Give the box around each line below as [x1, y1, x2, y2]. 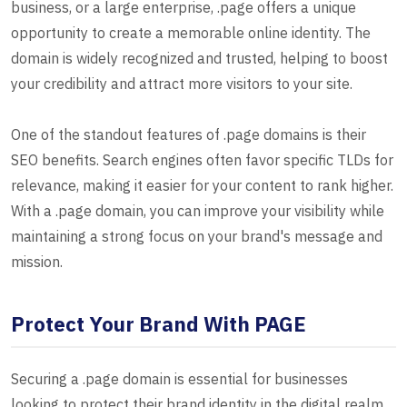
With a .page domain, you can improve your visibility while [11, 202, 384, 221]
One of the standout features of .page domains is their [11, 125, 366, 144]
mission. [11, 253, 63, 272]
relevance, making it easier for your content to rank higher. [11, 176, 393, 195]
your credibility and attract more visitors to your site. [11, 74, 352, 94]
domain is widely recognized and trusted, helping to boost [11, 49, 388, 68]
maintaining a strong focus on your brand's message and [11, 227, 382, 246]
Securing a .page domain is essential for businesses [11, 370, 348, 389]
